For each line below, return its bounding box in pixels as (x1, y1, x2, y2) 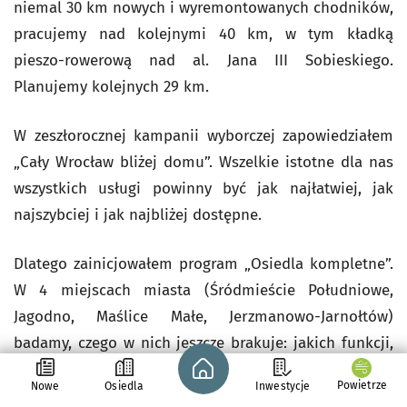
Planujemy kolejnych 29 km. (14, 77, 209, 96)
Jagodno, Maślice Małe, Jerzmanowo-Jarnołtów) (14, 307, 393, 326)
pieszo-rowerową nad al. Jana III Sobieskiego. (14, 51, 393, 70)
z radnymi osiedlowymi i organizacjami (14, 386, 393, 405)
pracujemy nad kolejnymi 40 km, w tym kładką (14, 25, 393, 44)
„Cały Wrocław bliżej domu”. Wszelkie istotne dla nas (14, 153, 393, 172)
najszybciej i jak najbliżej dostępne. (14, 205, 262, 224)
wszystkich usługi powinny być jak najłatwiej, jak (14, 179, 393, 198)
